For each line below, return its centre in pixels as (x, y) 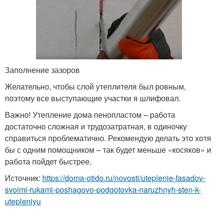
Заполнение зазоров (42, 70)
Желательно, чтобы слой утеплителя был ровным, (95, 86)
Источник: (24, 178)
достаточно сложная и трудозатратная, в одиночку (96, 126)
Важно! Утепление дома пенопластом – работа (90, 114)
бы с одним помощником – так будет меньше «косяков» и (108, 149)
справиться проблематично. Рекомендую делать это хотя (108, 138)
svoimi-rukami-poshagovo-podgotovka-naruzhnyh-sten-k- (103, 189)
